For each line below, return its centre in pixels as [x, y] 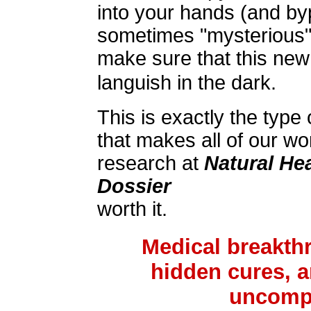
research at [151, 163]
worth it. [132, 209]
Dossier [134, 186]
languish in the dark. [187, 83]
